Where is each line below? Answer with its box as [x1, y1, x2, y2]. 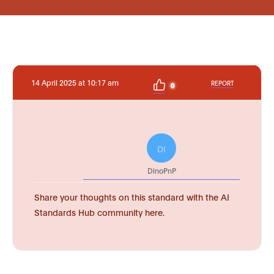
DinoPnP [147, 166, 176, 175]
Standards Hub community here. [34, 206, 165, 218]
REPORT [211, 78, 234, 87]
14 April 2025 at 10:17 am [31, 78, 119, 87]
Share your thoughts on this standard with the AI [34, 191, 229, 202]
